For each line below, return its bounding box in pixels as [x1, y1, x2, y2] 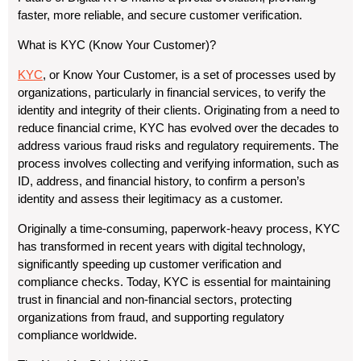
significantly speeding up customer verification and [18, 257, 281, 271]
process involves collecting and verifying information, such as [18, 156, 339, 170]
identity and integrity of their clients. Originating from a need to [18, 103, 339, 117]
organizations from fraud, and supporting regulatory [18, 310, 284, 324]
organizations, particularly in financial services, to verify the [18, 85, 326, 99]
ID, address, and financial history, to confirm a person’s [18, 174, 305, 188]
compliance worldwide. [18, 328, 137, 342]
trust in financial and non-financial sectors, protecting [18, 293, 292, 306]
